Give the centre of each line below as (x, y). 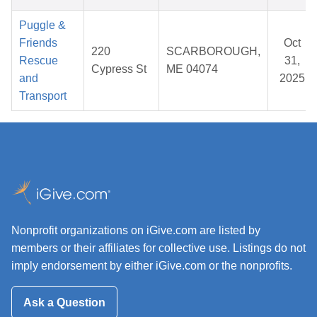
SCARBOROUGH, (213, 52)
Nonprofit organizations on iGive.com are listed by (136, 231)
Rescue (39, 61)
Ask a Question (64, 302)
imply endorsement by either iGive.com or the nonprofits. (152, 266)
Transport (43, 96)
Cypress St (119, 69)
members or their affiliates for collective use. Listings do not (158, 248)
